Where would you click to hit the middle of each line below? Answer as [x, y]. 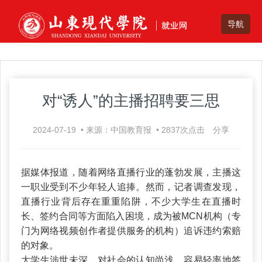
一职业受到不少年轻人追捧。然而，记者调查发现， [131, 187]
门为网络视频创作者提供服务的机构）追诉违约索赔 [131, 230]
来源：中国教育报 [120, 130]
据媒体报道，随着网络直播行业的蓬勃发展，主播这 [131, 172]
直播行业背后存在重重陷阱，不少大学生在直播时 [131, 201]
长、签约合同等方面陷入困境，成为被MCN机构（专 [131, 216]
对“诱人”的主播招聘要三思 [131, 100]
